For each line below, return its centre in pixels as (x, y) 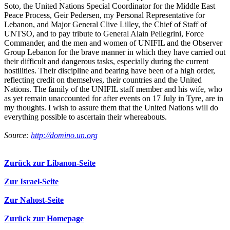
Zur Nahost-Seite (34, 200)
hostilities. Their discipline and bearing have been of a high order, (110, 71)
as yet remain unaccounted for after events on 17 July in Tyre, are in (114, 99)
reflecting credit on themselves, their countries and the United (103, 80)
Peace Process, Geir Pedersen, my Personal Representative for (104, 15)
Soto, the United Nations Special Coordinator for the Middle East (110, 6)
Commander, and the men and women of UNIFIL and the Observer (113, 43)
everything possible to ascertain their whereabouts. (85, 117)
